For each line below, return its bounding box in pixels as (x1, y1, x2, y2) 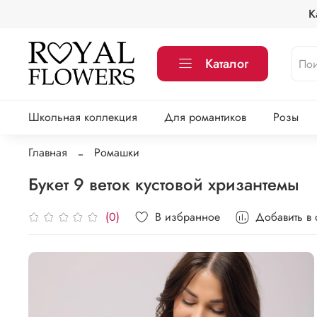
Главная (28, 144, 67, 161)
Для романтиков (163, 109, 246, 126)
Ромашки (94, 144, 139, 161)
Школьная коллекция (28, 109, 137, 126)
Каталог (205, 54, 249, 74)
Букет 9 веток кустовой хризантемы (28, 171, 299, 197)
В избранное (155, 208, 221, 225)
